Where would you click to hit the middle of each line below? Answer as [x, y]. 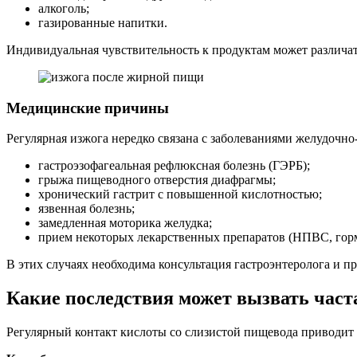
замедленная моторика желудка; [125, 223]
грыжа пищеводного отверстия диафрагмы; [157, 180]
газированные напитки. [103, 23]
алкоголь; [64, 8]
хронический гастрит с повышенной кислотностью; [180, 194]
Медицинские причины [88, 108]
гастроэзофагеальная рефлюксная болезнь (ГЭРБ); [174, 166]
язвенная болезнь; [86, 209]
